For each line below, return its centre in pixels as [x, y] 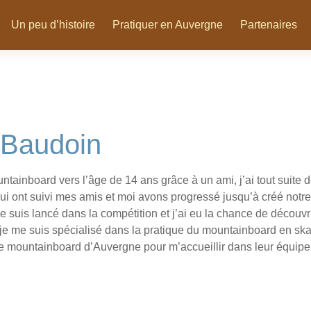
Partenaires [269, 24]
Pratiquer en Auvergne [168, 24]
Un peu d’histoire [53, 24]
